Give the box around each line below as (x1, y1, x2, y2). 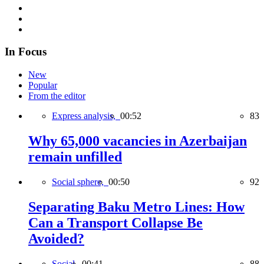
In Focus (5, 45, 47, 58)
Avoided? (28, 230, 84, 246)
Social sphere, (52, 176, 108, 187)
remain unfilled (28, 149, 122, 165)
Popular (28, 80, 57, 91)
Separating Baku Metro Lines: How (28, 199, 245, 214)
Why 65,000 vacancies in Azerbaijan (28, 133, 247, 149)
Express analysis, (52, 111, 120, 121)
